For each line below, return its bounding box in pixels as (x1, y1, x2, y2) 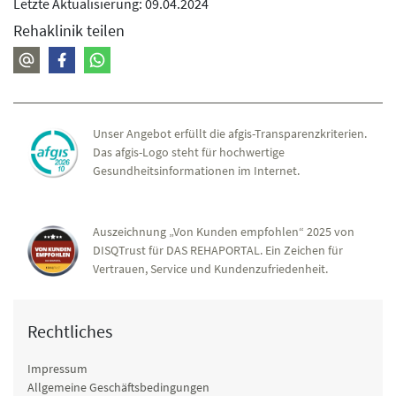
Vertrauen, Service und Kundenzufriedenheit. (93, 261, 328, 278)
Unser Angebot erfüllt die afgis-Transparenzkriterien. (93, 126, 367, 142)
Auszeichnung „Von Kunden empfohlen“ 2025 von (93, 224, 354, 240)
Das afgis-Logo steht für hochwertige (93, 144, 285, 161)
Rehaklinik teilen (13, 20, 125, 42)
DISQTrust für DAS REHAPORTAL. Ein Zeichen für (93, 242, 343, 259)
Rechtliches (27, 320, 112, 343)
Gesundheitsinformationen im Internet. (93, 163, 300, 179)
